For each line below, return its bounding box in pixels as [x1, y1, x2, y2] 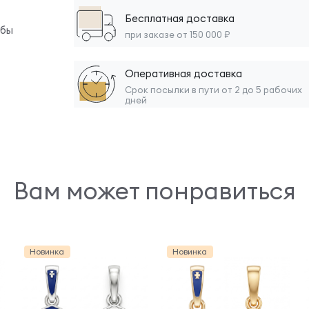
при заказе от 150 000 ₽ [125, 28, 230, 40]
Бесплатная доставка [125, 11, 235, 25]
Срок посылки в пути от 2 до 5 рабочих [125, 84, 302, 95]
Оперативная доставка [125, 67, 242, 80]
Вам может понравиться [13, 175, 296, 206]
